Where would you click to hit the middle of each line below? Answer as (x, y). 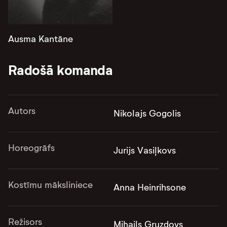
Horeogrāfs (31, 148)
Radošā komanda (61, 70)
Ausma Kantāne (41, 39)
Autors (22, 111)
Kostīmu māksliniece (50, 185)
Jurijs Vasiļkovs (145, 150)
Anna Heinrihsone (150, 187)
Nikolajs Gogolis (147, 113)
